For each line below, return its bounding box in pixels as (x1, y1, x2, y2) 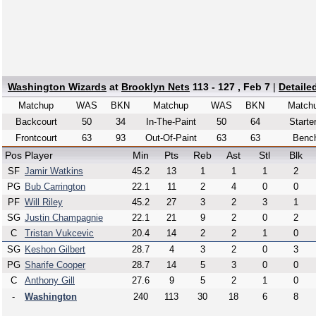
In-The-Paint (145, 116, 196, 127)
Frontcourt (15, 133, 57, 143)
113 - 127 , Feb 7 (193, 81, 270, 92)
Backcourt (15, 116, 57, 127)
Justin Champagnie (25, 212, 103, 223)
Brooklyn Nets (121, 81, 190, 92)
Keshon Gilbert (25, 244, 85, 255)
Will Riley (25, 197, 63, 207)
